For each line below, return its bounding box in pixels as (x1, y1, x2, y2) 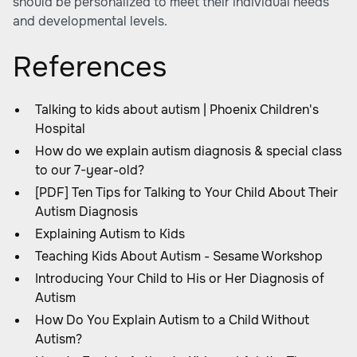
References (13, 49, 167, 85)
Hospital (35, 120, 85, 137)
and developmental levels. (13, 13, 167, 29)
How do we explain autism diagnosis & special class (35, 143, 342, 159)
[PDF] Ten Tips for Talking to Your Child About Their (35, 184, 338, 201)
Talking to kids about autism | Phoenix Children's (35, 101, 319, 118)
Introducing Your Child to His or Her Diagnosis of (35, 270, 324, 287)
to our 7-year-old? (35, 162, 144, 178)
